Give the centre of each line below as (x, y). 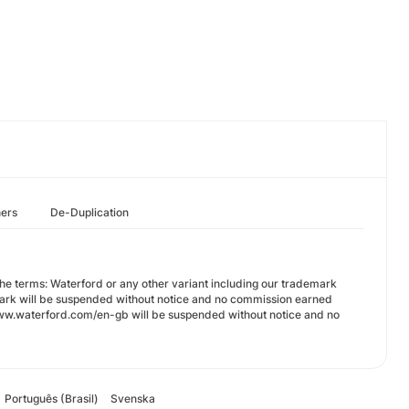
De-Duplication (89, 212)
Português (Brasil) (51, 399)
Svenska (132, 399)
